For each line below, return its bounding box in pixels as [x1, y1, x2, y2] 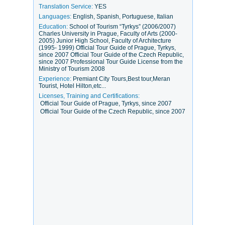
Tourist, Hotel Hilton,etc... [39, 82, 106, 89]
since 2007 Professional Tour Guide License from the [39, 58, 183, 65]
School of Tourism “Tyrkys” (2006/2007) [69, 23, 176, 30]
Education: [39, 23, 69, 30]
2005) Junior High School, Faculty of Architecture [39, 37, 171, 44]
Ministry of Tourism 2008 [39, 65, 105, 72]
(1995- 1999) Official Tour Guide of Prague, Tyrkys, [39, 44, 176, 51]
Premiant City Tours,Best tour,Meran [73, 75, 170, 82]
